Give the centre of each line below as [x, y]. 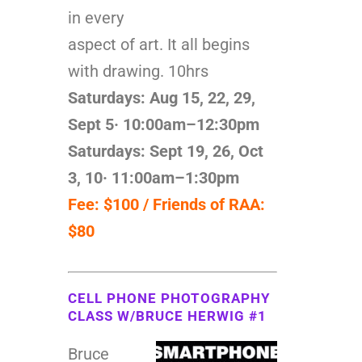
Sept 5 [91, 124]
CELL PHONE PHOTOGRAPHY [169, 298]
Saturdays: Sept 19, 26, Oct [166, 151]
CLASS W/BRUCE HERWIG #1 [167, 316]
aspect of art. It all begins [159, 44]
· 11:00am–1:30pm [173, 177]
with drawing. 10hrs [138, 71]
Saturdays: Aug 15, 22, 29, [162, 97]
